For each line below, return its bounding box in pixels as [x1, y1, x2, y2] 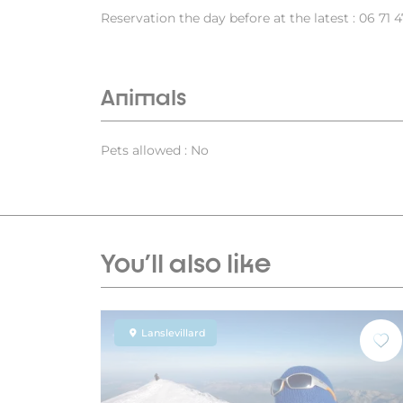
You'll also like [101, 247, 271, 279]
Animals [101, 84, 186, 112]
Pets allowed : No [101, 142, 209, 159]
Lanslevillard [141, 327, 206, 340]
